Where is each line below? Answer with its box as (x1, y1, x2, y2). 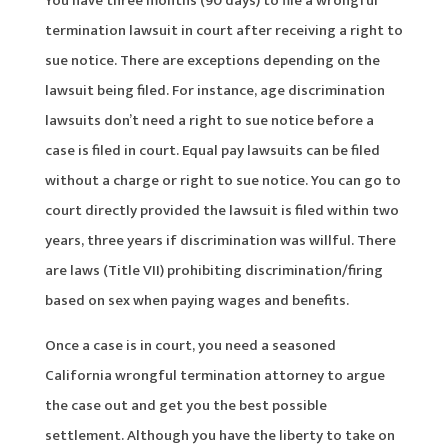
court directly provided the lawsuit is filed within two (44, 197, 399, 223)
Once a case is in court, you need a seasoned (44, 332, 336, 358)
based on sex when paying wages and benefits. (44, 287, 349, 313)
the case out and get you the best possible (44, 392, 327, 418)
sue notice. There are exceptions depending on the (44, 47, 380, 73)
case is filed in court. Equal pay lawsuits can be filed (44, 137, 380, 163)
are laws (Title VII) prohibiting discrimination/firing (44, 257, 383, 283)
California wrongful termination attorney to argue (44, 362, 385, 388)
